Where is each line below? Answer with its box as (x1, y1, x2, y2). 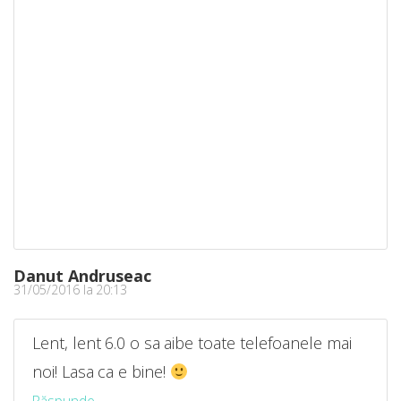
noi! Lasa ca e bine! (32, 361, 170, 383)
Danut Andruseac (13, 265, 151, 287)
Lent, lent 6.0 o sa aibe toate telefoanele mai (32, 332, 352, 354)
